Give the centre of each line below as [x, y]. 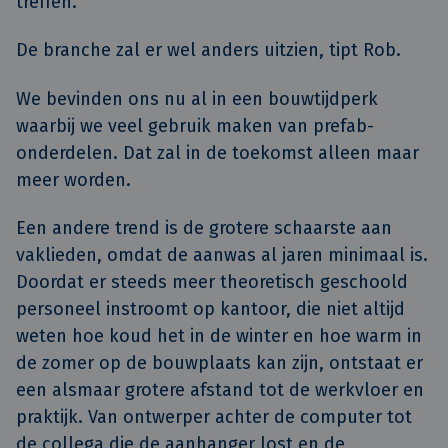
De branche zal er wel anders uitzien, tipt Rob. [208, 50]
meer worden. [73, 179]
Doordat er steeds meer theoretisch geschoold [212, 282]
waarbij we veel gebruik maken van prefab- [195, 125]
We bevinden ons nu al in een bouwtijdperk [197, 98]
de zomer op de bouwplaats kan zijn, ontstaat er [219, 363]
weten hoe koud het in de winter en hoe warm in [219, 336]
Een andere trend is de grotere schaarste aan [204, 228]
